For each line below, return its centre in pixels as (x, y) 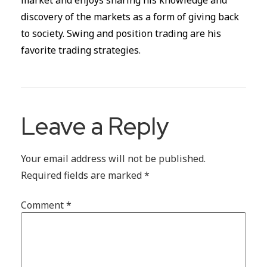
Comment (44, 205)
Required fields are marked (83, 176)
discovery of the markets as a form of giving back (130, 17)
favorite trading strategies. (81, 50)
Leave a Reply (95, 126)
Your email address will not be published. (113, 159)
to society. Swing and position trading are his (121, 34)
